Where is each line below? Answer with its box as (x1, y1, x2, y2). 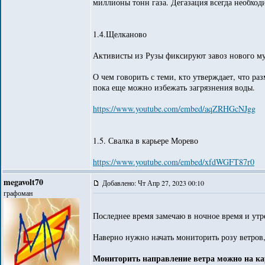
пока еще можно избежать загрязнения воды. (93, 82, 255, 93)
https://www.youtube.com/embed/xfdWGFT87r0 (93, 156, 254, 167)
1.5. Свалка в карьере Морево (93, 135, 198, 146)
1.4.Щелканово (93, 28, 147, 40)
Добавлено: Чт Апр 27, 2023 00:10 (102, 178, 206, 188)
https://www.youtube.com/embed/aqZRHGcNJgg (93, 103, 256, 114)
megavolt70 (4, 176, 43, 188)
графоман (4, 188, 33, 198)
